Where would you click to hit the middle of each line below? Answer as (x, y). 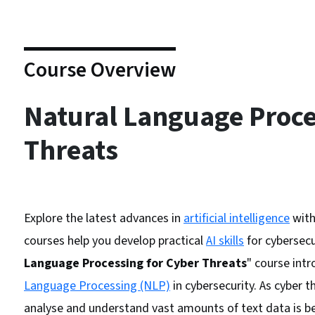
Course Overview (100, 70)
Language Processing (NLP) (97, 286)
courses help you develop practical (115, 241)
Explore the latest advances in (104, 218)
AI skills (225, 241)
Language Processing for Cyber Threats (135, 263)
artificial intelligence (237, 218)
